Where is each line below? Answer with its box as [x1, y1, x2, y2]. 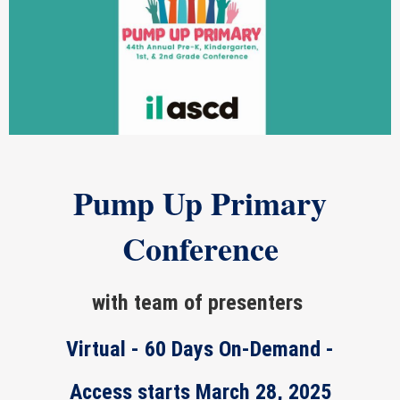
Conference [121, 225, 279, 271]
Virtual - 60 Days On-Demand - [66, 337, 334, 362]
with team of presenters [92, 290, 308, 315]
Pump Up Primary [73, 179, 327, 226]
